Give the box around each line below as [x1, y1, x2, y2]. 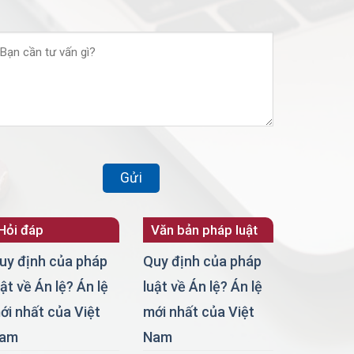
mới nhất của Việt [143, 303, 254, 321]
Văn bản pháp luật [151, 221, 258, 238]
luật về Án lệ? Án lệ [143, 278, 262, 296]
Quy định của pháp [143, 253, 262, 270]
